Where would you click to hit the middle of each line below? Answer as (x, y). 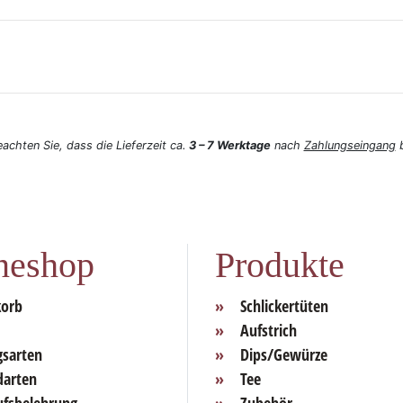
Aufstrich (269, 331)
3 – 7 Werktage (228, 146)
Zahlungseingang (349, 146)
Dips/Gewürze (284, 355)
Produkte (280, 265)
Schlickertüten (284, 306)
